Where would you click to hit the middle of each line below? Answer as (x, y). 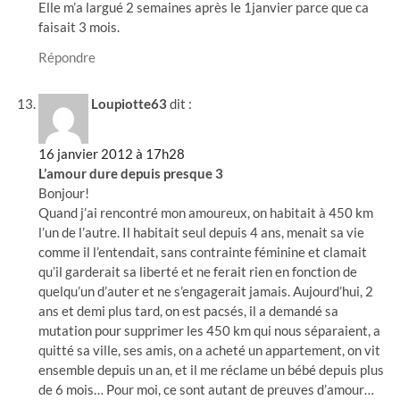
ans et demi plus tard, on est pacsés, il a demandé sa (189, 311)
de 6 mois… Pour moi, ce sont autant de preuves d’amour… (207, 389)
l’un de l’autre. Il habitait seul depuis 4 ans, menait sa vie (202, 232)
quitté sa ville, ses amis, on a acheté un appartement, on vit (210, 350)
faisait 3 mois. (79, 26)
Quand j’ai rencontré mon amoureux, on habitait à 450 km (206, 212)
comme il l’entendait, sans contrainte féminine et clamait (203, 252)
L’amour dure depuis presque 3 (131, 173)
